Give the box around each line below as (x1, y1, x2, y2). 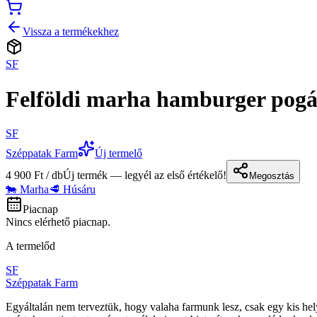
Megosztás (249, 171, 294, 182)
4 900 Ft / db (6, 169, 63, 182)
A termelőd (6, 240, 55, 253)
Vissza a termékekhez (23, 25, 119, 38)
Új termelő (95, 147, 142, 160)
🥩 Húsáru (49, 183, 96, 196)
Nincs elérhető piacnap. (6, 216, 110, 229)
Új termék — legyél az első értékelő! (63, 169, 226, 182)
